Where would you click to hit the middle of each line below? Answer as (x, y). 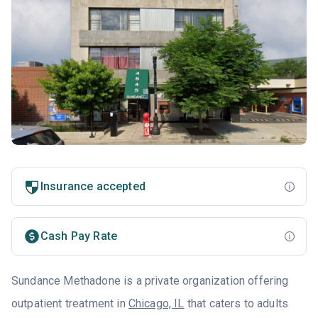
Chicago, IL (156, 303)
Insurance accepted (93, 186)
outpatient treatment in (70, 303)
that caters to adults (236, 303)
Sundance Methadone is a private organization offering (150, 280)
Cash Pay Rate (79, 236)
